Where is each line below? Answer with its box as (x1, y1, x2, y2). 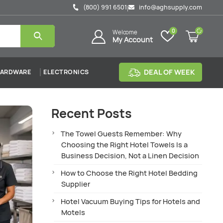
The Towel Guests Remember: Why (61, 128, 182, 138)
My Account (112, 34, 153, 44)
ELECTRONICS (43, 67, 89, 76)
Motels (61, 207, 86, 217)
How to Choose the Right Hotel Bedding (61, 168, 198, 178)
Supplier (61, 179, 91, 189)
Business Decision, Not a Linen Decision (61, 150, 200, 160)
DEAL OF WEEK (144, 67, 195, 77)
